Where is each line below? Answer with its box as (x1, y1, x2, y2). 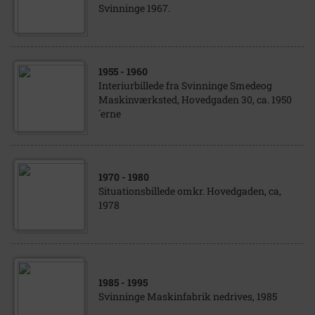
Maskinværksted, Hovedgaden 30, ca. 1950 (98, 93, 292, 106)
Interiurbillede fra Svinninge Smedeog (98, 79, 272, 92)
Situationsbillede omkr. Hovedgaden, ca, (98, 184, 281, 198)
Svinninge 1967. (98, 1, 170, 15)
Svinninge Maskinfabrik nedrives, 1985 (98, 290, 277, 303)
